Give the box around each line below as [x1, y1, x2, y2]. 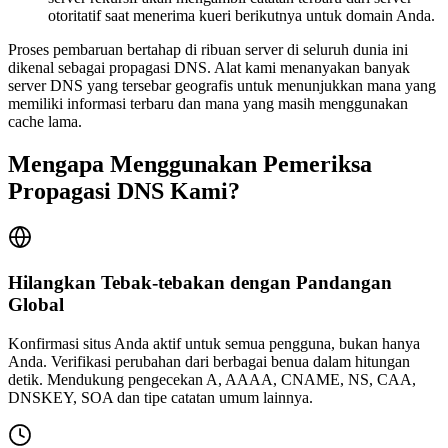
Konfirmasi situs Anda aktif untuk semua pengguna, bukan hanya [8, 334, 420, 352]
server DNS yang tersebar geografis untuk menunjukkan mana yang [8, 77, 436, 95]
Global [8, 293, 64, 315]
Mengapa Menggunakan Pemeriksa [8, 151, 372, 178]
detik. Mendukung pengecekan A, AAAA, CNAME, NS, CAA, [8, 370, 416, 388]
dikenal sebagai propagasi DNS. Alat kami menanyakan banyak [8, 59, 410, 77]
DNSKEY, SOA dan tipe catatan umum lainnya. [8, 388, 313, 406]
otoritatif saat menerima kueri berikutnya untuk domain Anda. [48, 7, 435, 25]
